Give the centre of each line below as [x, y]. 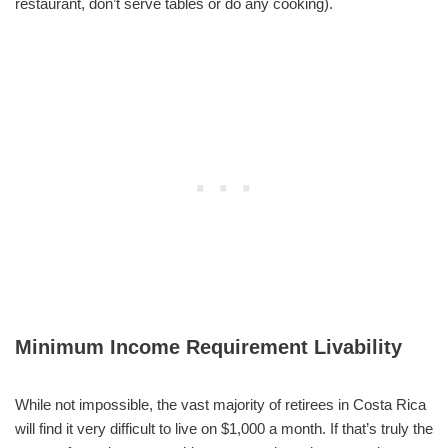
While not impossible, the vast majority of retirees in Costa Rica [220, 404]
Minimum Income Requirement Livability [208, 346]
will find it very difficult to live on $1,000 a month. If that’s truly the [224, 428]
